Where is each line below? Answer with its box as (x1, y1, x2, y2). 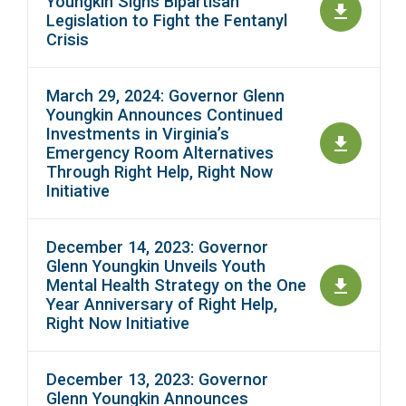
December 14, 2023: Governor (46, 237, 268, 257)
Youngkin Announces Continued (46, 105, 283, 125)
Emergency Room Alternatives (46, 143, 274, 163)
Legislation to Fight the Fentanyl (46, 11, 287, 31)
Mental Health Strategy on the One (46, 275, 306, 295)
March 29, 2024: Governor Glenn (46, 86, 285, 106)
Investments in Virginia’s (46, 124, 229, 144)
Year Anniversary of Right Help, (46, 295, 277, 314)
